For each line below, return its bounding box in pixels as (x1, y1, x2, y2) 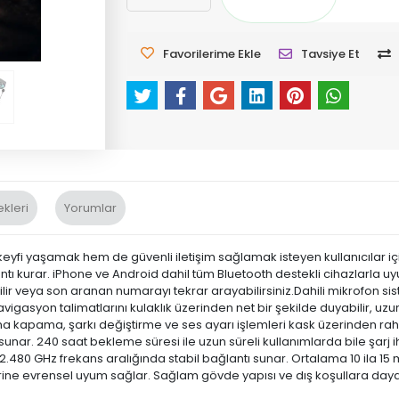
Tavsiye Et (301, 45, 361, 62)
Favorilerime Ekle (163, 45, 262, 62)
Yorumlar (64, 199, 117, 217)
